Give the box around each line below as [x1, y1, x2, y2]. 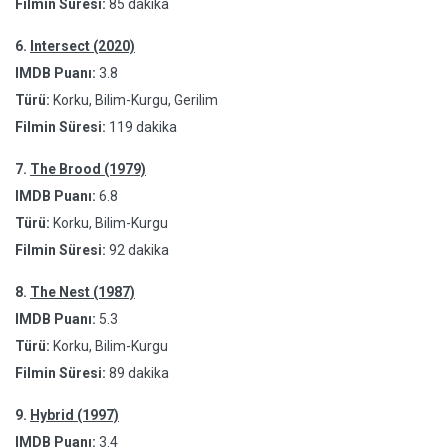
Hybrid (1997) [30, 407, 119, 423]
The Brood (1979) [30, 161, 146, 177]
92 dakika [109, 242, 169, 258]
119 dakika [109, 119, 177, 135]
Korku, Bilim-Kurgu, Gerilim [50, 92, 218, 108]
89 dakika [109, 365, 169, 381]
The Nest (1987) [30, 284, 135, 300]
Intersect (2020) [30, 38, 135, 54]
